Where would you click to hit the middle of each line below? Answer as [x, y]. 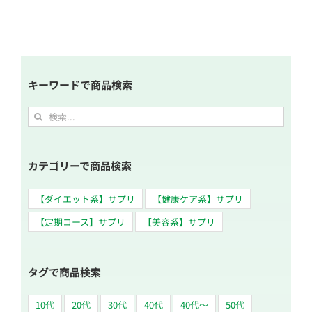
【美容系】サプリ [179, 221]
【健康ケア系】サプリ [198, 198]
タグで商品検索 [64, 272]
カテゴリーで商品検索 [80, 165]
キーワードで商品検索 [80, 84]
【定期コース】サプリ [80, 221]
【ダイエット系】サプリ [85, 198]
